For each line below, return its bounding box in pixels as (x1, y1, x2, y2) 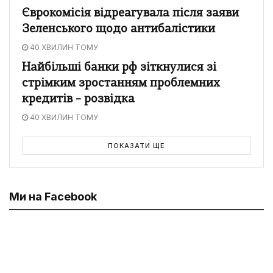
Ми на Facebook (9, 190, 97, 203)
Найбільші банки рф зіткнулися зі (22, 62, 216, 74)
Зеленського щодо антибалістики (22, 23, 215, 35)
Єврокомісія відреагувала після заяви (22, 7, 239, 19)
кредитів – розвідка (22, 93, 135, 105)
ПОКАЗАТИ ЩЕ (108, 141, 165, 150)
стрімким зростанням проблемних (22, 77, 220, 90)
